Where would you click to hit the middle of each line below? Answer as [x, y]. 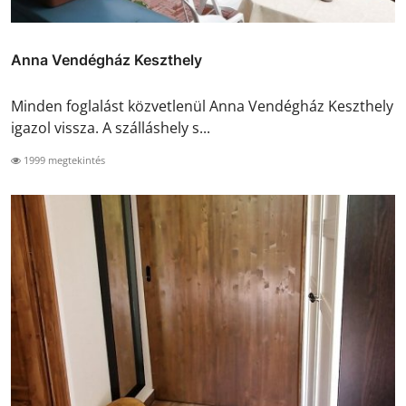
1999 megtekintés [63, 160]
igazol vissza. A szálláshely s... [111, 128]
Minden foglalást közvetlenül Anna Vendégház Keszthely [202, 106]
